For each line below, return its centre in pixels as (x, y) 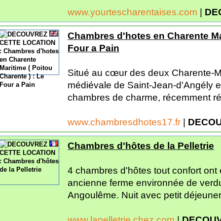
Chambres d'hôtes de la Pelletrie (141, 146)
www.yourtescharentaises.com (134, 12)
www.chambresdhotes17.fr (125, 122)
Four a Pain (93, 48)
